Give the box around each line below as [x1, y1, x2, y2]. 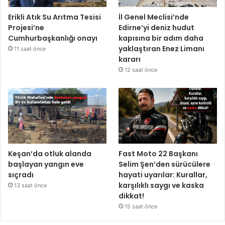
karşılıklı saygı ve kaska [119, 180, 204, 190]
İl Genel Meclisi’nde [119, 12, 189, 23]
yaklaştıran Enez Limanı [119, 44, 205, 54]
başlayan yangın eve [8, 159, 84, 169]
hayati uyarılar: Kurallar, [119, 169, 208, 180]
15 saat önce [125, 202, 158, 210]
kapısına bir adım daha [119, 33, 204, 44]
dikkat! [119, 190, 145, 201]
